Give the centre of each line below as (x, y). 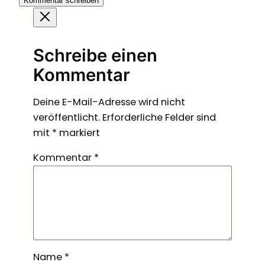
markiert (78, 132)
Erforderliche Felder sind (159, 117)
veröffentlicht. (67, 117)
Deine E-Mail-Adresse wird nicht (109, 102)
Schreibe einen (95, 56)
